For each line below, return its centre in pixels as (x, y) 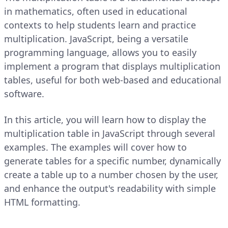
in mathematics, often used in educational (96, 11)
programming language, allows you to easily (100, 53)
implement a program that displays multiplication (112, 66)
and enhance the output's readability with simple (110, 189)
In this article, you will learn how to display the (105, 120)
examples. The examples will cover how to (95, 147)
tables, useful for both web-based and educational (113, 80)
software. (24, 94)
